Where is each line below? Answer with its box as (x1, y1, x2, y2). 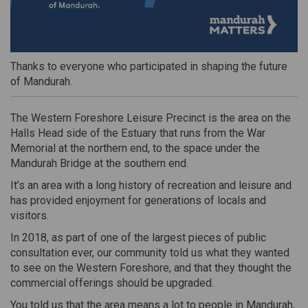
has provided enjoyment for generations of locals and (10, 194, 266, 207)
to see (10, 261, 44, 274)
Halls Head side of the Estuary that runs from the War (10, 126, 265, 140)
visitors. (10, 209, 49, 222)
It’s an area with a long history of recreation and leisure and (10, 179, 291, 192)
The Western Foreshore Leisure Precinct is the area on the (10, 111, 291, 124)
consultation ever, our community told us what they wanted (10, 246, 289, 259)
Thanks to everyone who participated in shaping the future (10, 60, 287, 73)
